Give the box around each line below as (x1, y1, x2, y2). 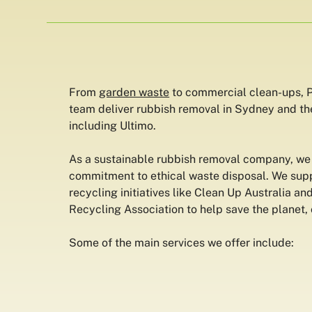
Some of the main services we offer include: (69, 236, 295, 249)
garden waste (99, 86, 170, 99)
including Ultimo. (69, 119, 157, 132)
